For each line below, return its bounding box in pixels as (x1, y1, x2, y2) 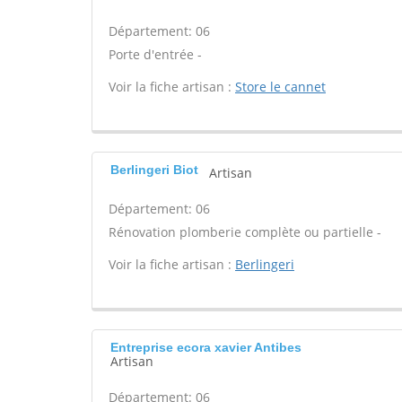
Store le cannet (235, 78, 326, 95)
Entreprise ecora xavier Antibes (110, 340, 301, 354)
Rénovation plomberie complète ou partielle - (109, 223, 381, 240)
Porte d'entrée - (109, 46, 202, 63)
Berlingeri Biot (110, 162, 198, 177)
